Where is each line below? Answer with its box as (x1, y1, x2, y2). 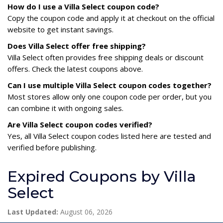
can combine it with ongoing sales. (7, 103, 123, 113)
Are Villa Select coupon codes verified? (7, 119, 152, 129)
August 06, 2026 (58, 207, 112, 217)
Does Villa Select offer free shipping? (7, 40, 146, 51)
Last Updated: (7, 207, 58, 217)
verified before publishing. (7, 142, 97, 152)
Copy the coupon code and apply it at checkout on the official (7, 12, 215, 23)
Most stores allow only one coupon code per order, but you (7, 91, 212, 102)
